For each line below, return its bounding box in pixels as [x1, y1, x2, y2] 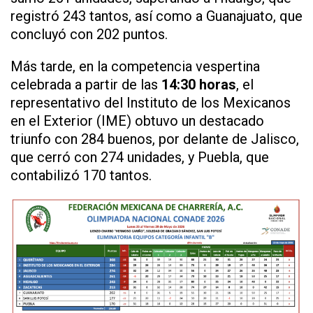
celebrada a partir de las [10, 75, 161, 93]
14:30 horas [161, 75, 236, 93]
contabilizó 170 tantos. [10, 166, 152, 184]
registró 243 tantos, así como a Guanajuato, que [10, 7, 303, 24]
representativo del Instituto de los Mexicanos [10, 94, 291, 111]
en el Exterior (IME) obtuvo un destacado [10, 112, 264, 129]
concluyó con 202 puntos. [10, 25, 168, 43]
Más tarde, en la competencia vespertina [10, 57, 260, 75]
